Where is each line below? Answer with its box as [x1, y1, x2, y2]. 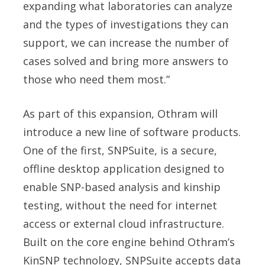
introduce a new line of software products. [23, 125, 241, 140]
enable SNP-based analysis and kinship [23, 180, 221, 195]
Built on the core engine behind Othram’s [23, 235, 235, 250]
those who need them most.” [23, 72, 170, 87]
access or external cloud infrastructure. [23, 216, 224, 231]
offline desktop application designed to [23, 161, 224, 176]
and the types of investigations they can [23, 17, 228, 32]
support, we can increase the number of [23, 35, 229, 50]
